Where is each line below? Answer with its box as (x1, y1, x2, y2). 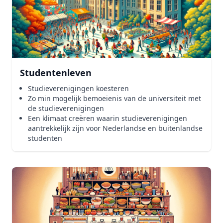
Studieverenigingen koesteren (28, 84, 129, 93)
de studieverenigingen (28, 104, 104, 113)
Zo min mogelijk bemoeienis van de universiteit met (28, 94, 201, 103)
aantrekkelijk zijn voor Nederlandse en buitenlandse (28, 123, 203, 133)
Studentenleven (20, 67, 92, 79)
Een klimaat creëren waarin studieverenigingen (28, 113, 187, 123)
